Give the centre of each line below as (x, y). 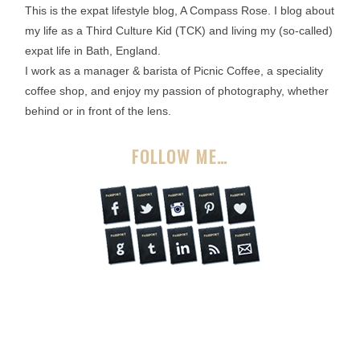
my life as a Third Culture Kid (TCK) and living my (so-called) (179, 31)
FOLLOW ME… (180, 157)
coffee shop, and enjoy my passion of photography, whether (177, 91)
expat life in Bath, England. (93, 51)
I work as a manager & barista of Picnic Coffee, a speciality (174, 71)
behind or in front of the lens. (98, 111)
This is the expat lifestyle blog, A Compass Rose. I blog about (180, 11)
